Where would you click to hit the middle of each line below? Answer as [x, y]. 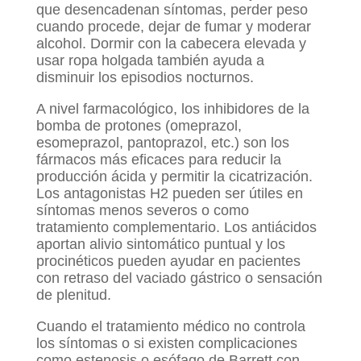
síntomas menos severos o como [142, 210]
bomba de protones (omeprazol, [139, 125]
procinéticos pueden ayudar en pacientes [168, 261]
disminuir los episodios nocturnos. [145, 77]
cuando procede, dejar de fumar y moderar [173, 26]
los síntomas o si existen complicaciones [166, 343]
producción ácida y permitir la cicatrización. [174, 176]
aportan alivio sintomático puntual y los [160, 244]
